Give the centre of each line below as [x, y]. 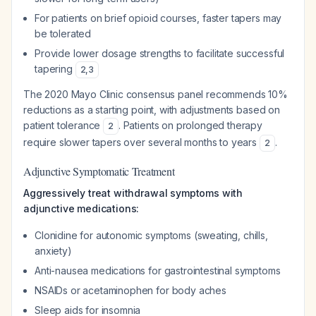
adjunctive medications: [81, 208]
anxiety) [53, 251]
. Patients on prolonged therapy [190, 125]
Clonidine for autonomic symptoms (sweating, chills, [151, 235]
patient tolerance [63, 125]
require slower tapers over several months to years [141, 142]
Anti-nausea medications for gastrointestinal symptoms [158, 271]
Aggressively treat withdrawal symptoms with [133, 193]
